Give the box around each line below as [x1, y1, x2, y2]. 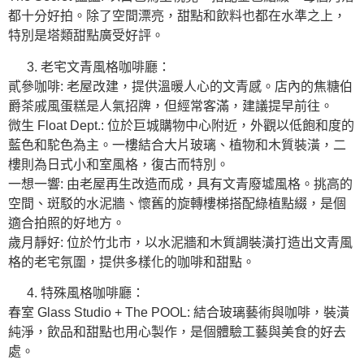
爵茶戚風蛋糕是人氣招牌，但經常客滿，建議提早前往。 [8, 98, 333, 113]
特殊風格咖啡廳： [41, 285, 145, 300]
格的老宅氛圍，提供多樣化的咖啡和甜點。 [8, 254, 255, 269]
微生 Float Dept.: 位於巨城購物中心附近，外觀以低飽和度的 [8, 118, 354, 132]
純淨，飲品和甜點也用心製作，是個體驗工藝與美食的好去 [8, 324, 346, 339]
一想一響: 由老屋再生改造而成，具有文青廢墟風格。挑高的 [8, 176, 353, 191]
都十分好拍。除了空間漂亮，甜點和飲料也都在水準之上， [8, 9, 346, 24]
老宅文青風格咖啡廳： [41, 59, 171, 74]
